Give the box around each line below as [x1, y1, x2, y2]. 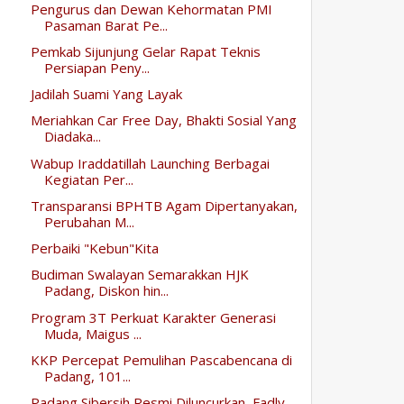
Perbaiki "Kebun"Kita [30, 239, 159, 258]
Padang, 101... [43, 366, 131, 385]
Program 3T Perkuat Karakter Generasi [30, 308, 276, 326]
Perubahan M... [43, 212, 134, 231]
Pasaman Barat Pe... [43, 15, 168, 34]
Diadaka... [43, 127, 101, 146]
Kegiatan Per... [43, 170, 133, 188]
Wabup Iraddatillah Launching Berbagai [30, 153, 270, 172]
